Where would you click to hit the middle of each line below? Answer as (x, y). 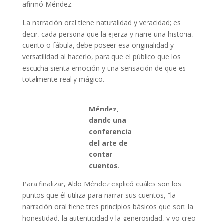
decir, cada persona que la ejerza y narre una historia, (108, 34)
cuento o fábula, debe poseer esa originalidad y (98, 45)
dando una (108, 120)
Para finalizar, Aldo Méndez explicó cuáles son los (101, 184)
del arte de (109, 143)
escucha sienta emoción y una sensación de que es (104, 68)
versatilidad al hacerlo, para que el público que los (101, 56)
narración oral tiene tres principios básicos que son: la (108, 206)
